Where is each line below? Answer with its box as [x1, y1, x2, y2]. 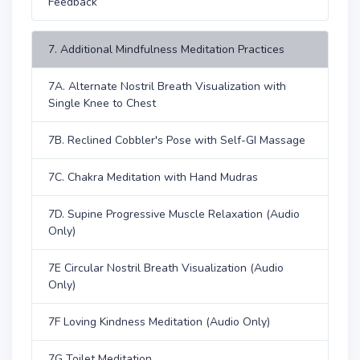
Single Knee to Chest [48, 96, 156, 111]
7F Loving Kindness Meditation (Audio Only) [48, 314, 270, 329]
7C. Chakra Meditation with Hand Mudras [48, 170, 258, 185]
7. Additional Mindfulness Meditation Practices [48, 42, 284, 57]
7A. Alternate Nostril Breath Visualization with [48, 79, 286, 94]
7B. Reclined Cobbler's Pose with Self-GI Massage [48, 133, 305, 148]
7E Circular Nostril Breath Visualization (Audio [48, 260, 284, 276]
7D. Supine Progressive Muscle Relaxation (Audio [48, 207, 300, 222]
